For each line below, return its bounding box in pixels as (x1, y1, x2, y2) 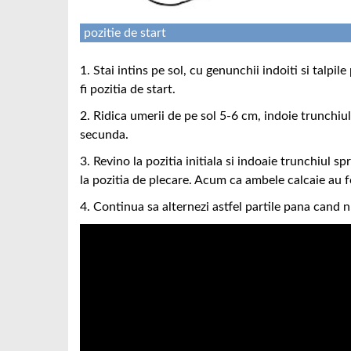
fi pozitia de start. (80, 83, 175, 96)
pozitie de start (84, 27, 166, 40)
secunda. (80, 128, 128, 142)
